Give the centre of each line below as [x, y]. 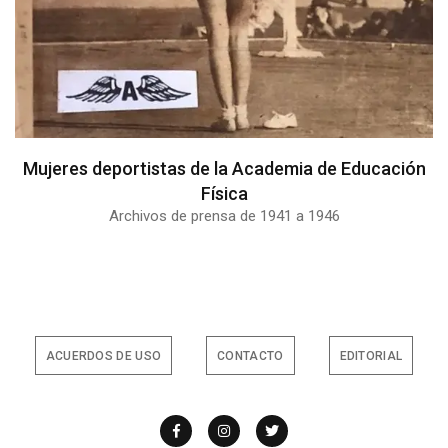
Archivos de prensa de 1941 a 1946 [224, 215]
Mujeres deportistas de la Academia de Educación [224, 168]
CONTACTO [250, 356]
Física [224, 193]
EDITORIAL [371, 356]
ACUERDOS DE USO [103, 356]
